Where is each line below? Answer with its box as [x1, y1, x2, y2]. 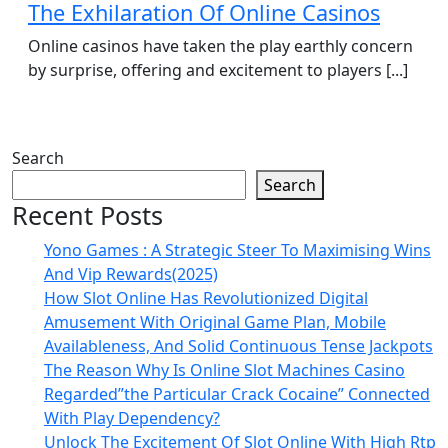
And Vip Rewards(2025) [44, 263, 218, 285]
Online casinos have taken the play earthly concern [28, 35, 413, 57]
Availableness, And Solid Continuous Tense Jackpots [44, 335, 433, 357]
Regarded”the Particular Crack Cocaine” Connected [44, 383, 430, 405]
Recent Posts [12, 198, 163, 232]
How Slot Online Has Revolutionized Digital [44, 287, 368, 309]
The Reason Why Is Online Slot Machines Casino [44, 359, 405, 381]
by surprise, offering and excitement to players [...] [28, 59, 408, 81]
